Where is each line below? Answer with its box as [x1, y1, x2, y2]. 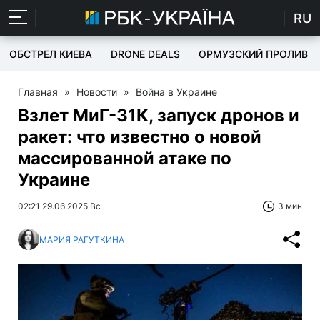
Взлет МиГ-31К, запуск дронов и [18, 105, 299, 126]
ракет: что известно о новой [18, 126, 261, 147]
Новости [76, 86, 117, 98]
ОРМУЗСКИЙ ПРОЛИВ [199, 48, 308, 60]
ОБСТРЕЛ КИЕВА [9, 48, 92, 60]
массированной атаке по [18, 148, 231, 169]
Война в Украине [136, 86, 217, 98]
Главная [18, 86, 58, 98]
